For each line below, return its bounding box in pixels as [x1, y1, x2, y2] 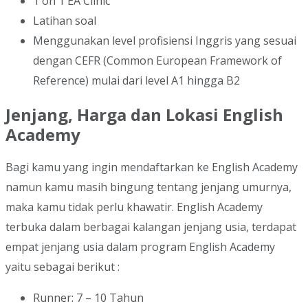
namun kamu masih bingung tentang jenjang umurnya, [5, 179, 291, 195]
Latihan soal [33, 12, 96, 28]
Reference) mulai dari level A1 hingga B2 [33, 72, 240, 88]
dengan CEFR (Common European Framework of [33, 52, 282, 68]
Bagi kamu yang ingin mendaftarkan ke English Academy [5, 159, 298, 175]
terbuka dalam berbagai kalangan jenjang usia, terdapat [5, 219, 296, 235]
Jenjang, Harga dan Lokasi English [5, 102, 283, 126]
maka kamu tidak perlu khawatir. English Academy [5, 199, 263, 215]
